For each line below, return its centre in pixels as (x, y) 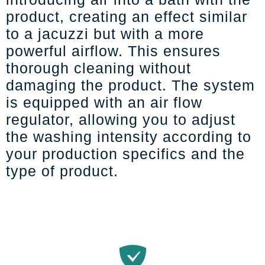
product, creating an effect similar (127, 17)
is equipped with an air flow (104, 102)
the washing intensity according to (129, 137)
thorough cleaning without (98, 68)
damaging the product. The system (130, 85)
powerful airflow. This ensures (113, 51)
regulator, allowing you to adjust (121, 119)
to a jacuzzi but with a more (105, 34)
